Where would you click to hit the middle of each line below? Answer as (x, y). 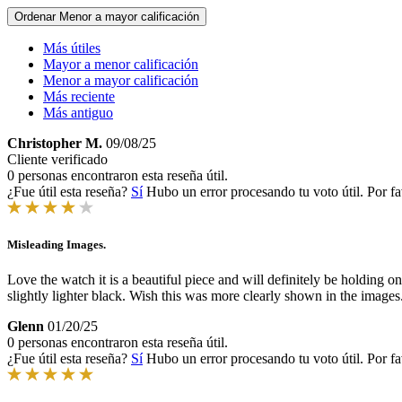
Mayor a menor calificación (121, 64)
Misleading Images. (57, 245)
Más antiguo (78, 113)
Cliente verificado (57, 159)
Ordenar (37, 17)
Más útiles (72, 48)
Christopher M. (55, 143)
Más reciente (79, 96)
